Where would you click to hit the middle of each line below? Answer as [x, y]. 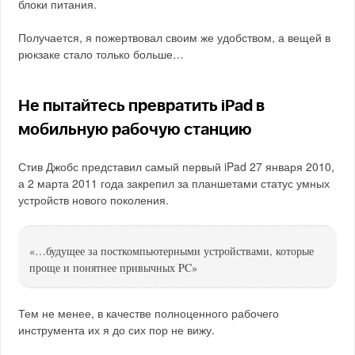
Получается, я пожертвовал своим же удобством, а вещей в [175, 37]
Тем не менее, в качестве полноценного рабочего [149, 313]
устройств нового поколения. [94, 200]
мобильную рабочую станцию [136, 130]
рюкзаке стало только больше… [101, 54]
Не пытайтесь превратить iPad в [142, 106]
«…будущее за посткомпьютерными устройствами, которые [172, 251]
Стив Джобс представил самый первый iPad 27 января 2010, [177, 166]
